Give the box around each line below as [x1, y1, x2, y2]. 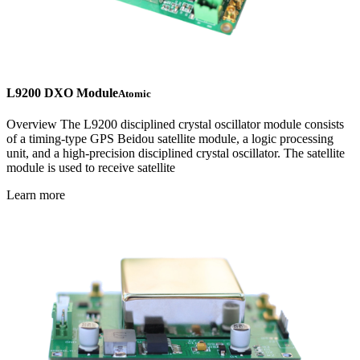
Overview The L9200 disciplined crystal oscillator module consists [6, 117, 344, 131]
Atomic [118, 87, 151, 100]
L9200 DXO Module [6, 85, 118, 100]
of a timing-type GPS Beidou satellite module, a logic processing [6, 131, 333, 145]
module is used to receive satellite [6, 160, 175, 174]
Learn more [6, 187, 65, 202]
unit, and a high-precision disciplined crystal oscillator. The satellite [6, 145, 345, 160]
